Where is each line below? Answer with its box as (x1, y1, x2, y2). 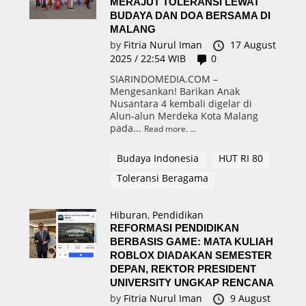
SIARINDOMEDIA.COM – (109, 72, 218, 85)
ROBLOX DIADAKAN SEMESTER (109, 249, 272, 261)
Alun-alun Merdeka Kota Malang (109, 109, 258, 122)
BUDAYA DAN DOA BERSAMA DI (109, 10, 270, 21)
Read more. (143, 122, 188, 135)
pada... (109, 121, 144, 135)
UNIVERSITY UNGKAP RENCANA (109, 276, 274, 288)
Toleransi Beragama (116, 171, 208, 184)
